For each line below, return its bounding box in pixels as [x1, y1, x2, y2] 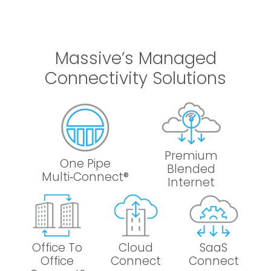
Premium [165, 148, 218, 165]
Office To [32, 240, 83, 256]
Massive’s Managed [54, 47, 217, 71]
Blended [167, 161, 216, 178]
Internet [168, 174, 215, 191]
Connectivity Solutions [45, 67, 226, 91]
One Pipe [59, 155, 111, 172]
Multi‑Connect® [41, 168, 129, 185]
